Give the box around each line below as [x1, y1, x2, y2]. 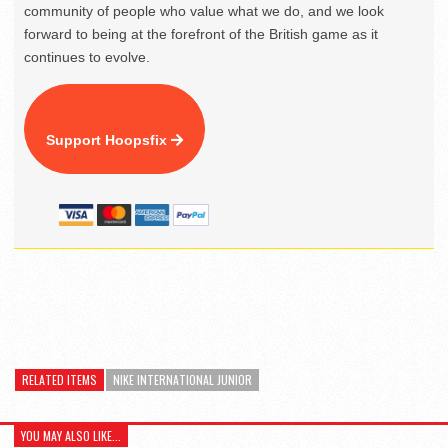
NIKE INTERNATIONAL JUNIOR [113, 370, 252, 388]
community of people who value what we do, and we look [24, 2, 384, 19]
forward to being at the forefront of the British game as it [24, 25, 378, 42]
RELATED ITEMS [22, 370, 97, 388]
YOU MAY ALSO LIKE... [21, 426, 121, 444]
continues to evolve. [24, 48, 150, 65]
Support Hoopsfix [46, 131, 171, 148]
